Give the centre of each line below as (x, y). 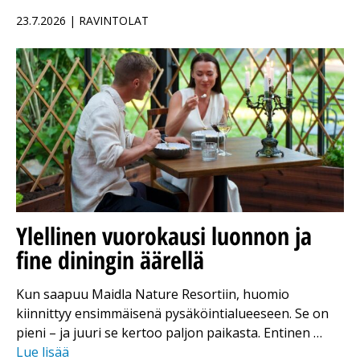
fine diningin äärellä (110, 260)
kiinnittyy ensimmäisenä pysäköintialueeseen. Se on (172, 314)
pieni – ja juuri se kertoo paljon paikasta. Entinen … (169, 333)
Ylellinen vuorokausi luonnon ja (164, 236)
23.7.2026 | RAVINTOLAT (82, 21)
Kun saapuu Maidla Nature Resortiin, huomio (153, 295)
